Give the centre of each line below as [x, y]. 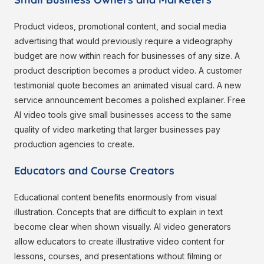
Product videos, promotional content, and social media [120, 27]
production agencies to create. [74, 144]
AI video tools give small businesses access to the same [123, 115]
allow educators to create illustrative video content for [119, 242]
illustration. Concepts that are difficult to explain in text [118, 212]
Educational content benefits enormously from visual [115, 197]
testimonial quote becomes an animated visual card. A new [128, 85]
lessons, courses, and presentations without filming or [118, 256]
